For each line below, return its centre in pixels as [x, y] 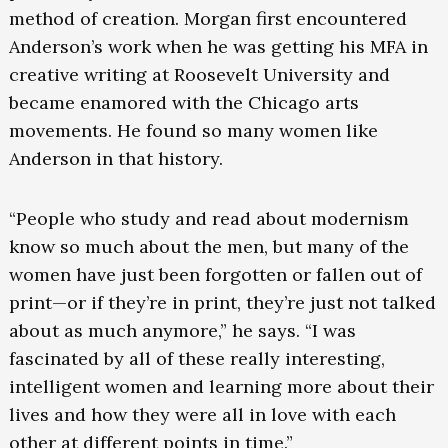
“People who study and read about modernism [208, 219]
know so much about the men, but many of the [208, 247]
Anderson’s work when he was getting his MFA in [218, 47]
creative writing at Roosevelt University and [199, 75]
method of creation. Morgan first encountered [207, 19]
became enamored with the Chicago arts [183, 103]
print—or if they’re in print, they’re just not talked [222, 303]
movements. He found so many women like [193, 131]
